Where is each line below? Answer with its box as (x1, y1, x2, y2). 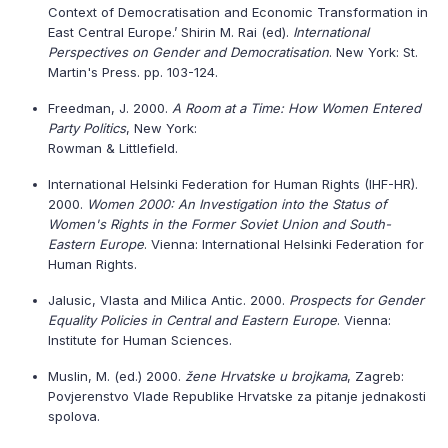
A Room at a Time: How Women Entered (172, 100, 421, 116)
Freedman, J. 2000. (48, 100, 172, 116)
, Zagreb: (347, 368, 404, 384)
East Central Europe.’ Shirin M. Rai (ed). (48, 24, 293, 40)
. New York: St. (329, 44, 418, 60)
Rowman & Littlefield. (48, 140, 178, 156)
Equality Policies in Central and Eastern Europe (48, 312, 337, 328)
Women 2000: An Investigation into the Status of (87, 196, 387, 212)
